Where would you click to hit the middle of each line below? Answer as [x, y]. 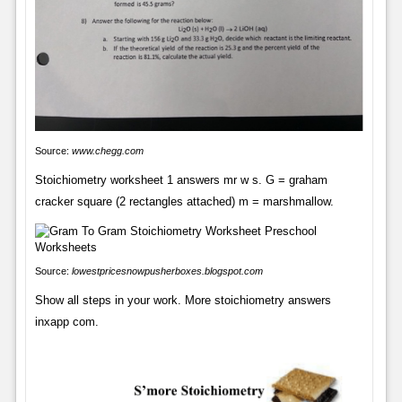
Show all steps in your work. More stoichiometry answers [183, 300]
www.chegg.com [107, 150]
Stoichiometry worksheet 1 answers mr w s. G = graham [181, 179]
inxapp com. [66, 321]
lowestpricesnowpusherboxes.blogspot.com [167, 271]
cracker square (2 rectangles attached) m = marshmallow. [184, 201]
